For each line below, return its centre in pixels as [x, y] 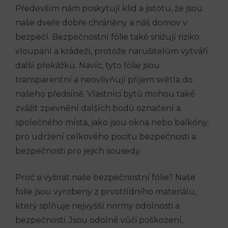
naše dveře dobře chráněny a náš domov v [101, 23]
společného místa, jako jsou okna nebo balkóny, [112, 123]
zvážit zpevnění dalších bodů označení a [98, 108]
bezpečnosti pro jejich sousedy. [78, 151]
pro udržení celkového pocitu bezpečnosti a [106, 137]
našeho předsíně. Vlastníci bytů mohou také [105, 94]
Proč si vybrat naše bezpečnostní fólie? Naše [105, 178]
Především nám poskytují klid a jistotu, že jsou [109, 9]
